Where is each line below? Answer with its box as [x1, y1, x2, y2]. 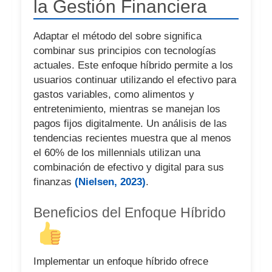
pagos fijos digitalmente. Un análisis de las [33, 118, 227, 129]
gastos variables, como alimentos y [33, 89, 194, 100]
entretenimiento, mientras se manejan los [33, 103, 220, 115]
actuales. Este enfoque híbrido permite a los [33, 59, 233, 71]
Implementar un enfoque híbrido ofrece [33, 256, 208, 267]
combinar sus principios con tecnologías [33, 45, 216, 56]
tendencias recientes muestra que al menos [33, 132, 231, 144]
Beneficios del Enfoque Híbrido [33, 205, 226, 221]
